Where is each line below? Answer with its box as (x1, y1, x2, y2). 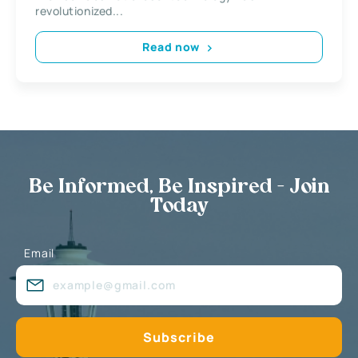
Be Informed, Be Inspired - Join (28, 177, 330, 197)
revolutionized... (35, 2, 124, 18)
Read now (142, 39, 200, 55)
